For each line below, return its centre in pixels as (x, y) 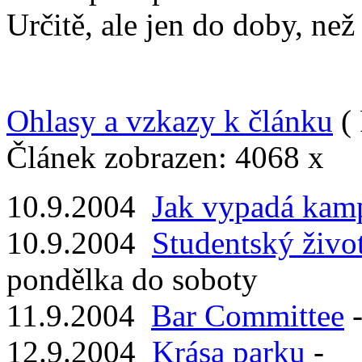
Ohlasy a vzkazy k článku (170, 120)
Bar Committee (248, 315)
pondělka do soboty (132, 279)
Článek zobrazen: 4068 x (165, 157)
